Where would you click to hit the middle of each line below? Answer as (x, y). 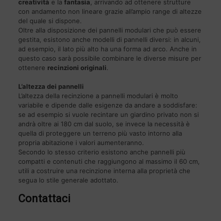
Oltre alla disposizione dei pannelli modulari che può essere (110, 30)
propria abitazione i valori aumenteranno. (81, 143)
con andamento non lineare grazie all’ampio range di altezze (110, 12)
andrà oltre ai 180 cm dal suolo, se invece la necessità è (104, 124)
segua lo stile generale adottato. (68, 180)
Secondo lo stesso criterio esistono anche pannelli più (102, 152)
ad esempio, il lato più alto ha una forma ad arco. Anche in (107, 49)
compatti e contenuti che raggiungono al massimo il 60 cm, (109, 162)
